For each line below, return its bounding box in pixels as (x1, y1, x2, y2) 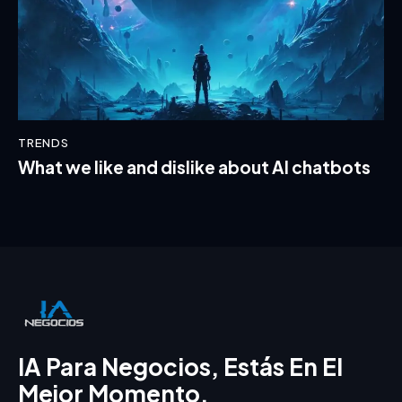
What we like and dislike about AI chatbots (18, 156, 371, 179)
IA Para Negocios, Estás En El (18, 351, 343, 381)
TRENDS (18, 135, 69, 150)
